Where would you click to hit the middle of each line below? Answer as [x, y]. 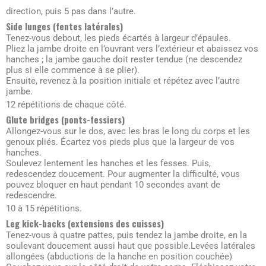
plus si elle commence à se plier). [74, 70]
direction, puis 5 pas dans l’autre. [71, 12]
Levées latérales [223, 246]
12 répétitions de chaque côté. [67, 105]
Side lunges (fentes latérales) [64, 26]
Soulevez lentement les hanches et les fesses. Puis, [108, 164]
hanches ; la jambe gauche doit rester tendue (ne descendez [124, 60]
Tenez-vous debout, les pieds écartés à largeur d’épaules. [118, 38]
